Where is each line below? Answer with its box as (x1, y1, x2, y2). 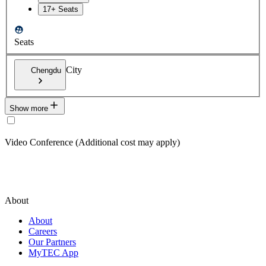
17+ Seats (43, 4, 78, 14)
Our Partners (28, 236, 76, 247)
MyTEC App (28, 247, 78, 258)
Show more (9, 103, 48, 113)
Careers (28, 226, 57, 236)
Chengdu (31, 65, 61, 75)
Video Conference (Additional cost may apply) (5, 137, 180, 147)
